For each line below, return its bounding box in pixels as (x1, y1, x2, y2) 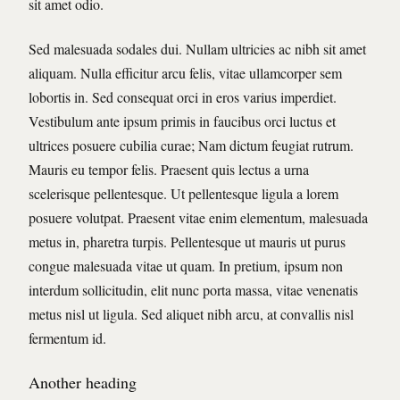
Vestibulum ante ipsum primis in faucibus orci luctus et (29, 111, 336, 130)
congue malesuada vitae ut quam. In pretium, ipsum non (29, 255, 343, 275)
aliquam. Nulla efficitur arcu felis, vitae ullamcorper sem (29, 62, 342, 82)
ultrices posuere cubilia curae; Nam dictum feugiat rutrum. (29, 135, 354, 154)
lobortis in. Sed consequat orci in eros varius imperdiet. (29, 87, 337, 106)
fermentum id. (29, 328, 106, 347)
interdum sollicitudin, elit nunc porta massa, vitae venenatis (29, 279, 358, 299)
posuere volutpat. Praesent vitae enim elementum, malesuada (29, 207, 368, 227)
